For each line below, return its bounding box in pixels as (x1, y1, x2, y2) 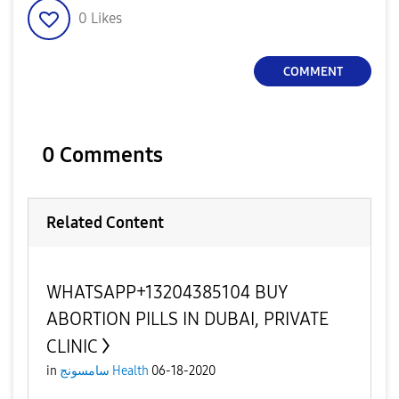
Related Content (46, 213, 164, 232)
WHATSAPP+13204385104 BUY (46, 281, 288, 303)
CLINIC (46, 336, 98, 357)
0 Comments (42, 142, 163, 167)
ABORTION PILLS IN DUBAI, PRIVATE (46, 308, 329, 330)
